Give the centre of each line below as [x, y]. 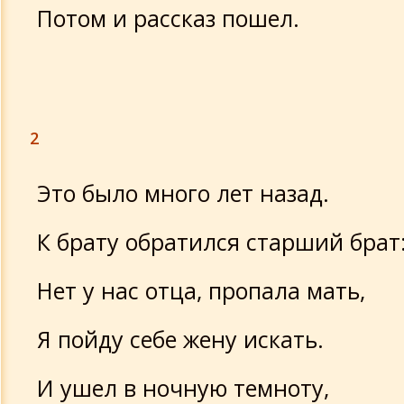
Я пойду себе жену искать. [180, 339]
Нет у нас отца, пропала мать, [201, 290]
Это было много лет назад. [183, 193]
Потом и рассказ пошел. [168, 18]
